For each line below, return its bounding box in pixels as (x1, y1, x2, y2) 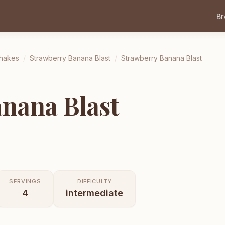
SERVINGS (9, 177, 41, 185)
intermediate (66, 187, 124, 198)
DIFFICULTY (77, 177, 112, 185)
